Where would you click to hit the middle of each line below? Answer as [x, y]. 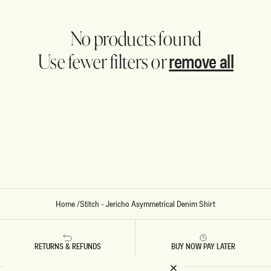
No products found [135, 39]
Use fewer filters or [103, 62]
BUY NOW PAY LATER [203, 246]
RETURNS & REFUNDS [67, 246]
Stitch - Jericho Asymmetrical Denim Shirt [148, 204]
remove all [201, 61]
